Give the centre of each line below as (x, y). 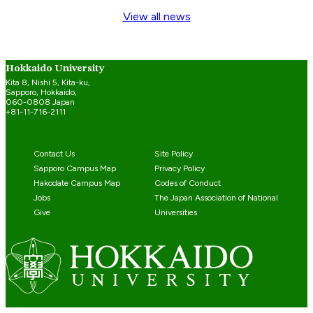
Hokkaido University (55, 68)
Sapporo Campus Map (75, 168)
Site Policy (173, 153)
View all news (156, 16)
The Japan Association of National (216, 197)
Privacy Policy (179, 168)
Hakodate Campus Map (77, 182)
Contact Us (54, 153)
